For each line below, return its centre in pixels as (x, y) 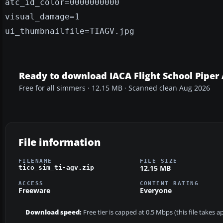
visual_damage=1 (42, 16)
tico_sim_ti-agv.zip (56, 167)
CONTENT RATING (169, 183)
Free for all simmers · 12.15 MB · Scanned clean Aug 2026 (114, 88)
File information (59, 142)
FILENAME (35, 161)
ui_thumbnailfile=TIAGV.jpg (70, 31)
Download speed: (54, 213)
